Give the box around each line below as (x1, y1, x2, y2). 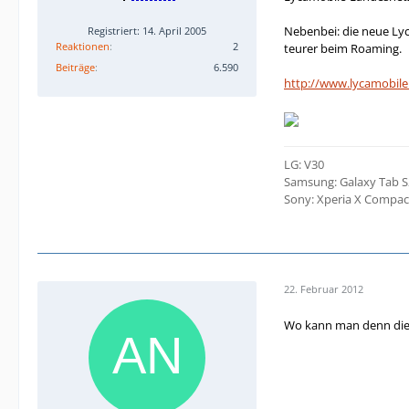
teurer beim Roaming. (284, 39, 402, 57)
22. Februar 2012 (284, 282, 363, 297)
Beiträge (56, 60, 95, 75)
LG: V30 (284, 155, 324, 173)
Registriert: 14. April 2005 (88, 24, 206, 38)
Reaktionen (56, 39, 110, 54)
